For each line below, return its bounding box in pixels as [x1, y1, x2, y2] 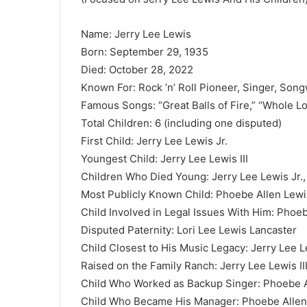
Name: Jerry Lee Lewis [81, 27, 191, 40]
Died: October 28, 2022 [81, 62, 193, 76]
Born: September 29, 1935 [81, 45, 208, 58]
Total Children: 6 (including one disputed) [81, 116, 282, 130]
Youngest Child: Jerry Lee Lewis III [81, 151, 248, 165]
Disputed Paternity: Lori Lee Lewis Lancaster [81, 223, 297, 236]
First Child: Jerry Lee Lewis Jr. [81, 134, 228, 147]
